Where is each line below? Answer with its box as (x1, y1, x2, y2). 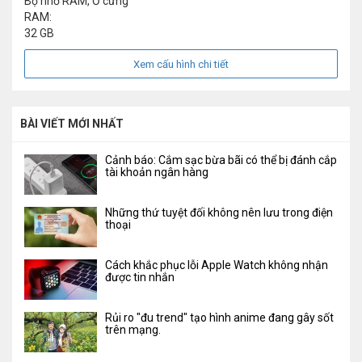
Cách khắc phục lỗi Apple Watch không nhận (105, 259, 328, 272)
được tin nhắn (105, 271, 175, 284)
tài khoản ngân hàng (105, 166, 208, 179)
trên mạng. (105, 323, 161, 337)
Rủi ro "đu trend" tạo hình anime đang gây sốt (105, 311, 334, 325)
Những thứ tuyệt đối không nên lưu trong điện (105, 206, 333, 220)
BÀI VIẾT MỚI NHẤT (20, 117, 124, 131)
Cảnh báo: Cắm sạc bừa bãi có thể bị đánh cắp (105, 154, 337, 167)
